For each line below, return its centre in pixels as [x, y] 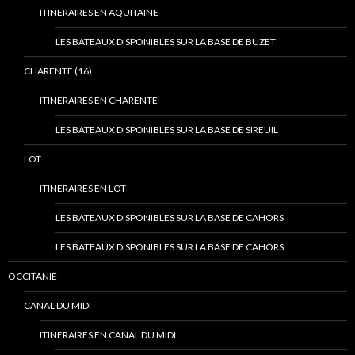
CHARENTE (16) [58, 71]
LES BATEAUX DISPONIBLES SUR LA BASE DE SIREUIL [167, 130]
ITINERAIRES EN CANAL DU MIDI [108, 335]
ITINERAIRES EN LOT [83, 189]
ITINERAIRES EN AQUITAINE [99, 13]
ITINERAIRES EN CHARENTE [99, 101]
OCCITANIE [32, 277]
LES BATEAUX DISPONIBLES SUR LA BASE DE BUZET [166, 42]
